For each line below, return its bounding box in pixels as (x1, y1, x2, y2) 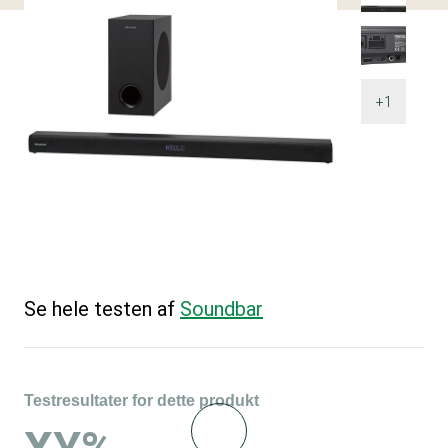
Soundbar (180, 296, 263, 321)
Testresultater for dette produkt (24, 391, 259, 409)
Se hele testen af (24, 296, 180, 321)
